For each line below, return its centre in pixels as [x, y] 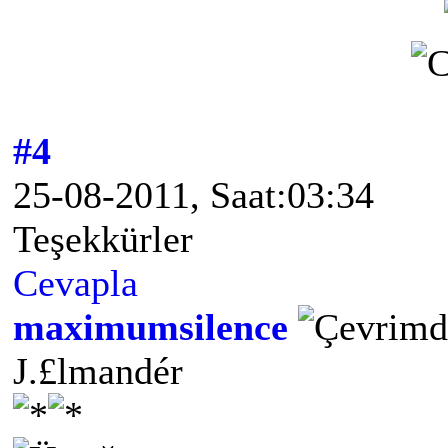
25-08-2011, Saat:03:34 [193, 195]
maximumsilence [150, 327]
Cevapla [75, 283]
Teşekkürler [103, 239]
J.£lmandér [98, 371]
